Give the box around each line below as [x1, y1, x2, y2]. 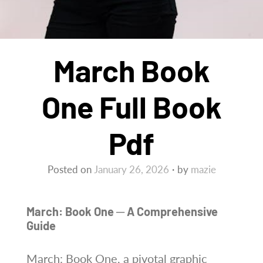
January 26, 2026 [93, 163, 169, 176]
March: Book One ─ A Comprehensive [26, 204, 218, 218]
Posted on [47, 163, 94, 176]
